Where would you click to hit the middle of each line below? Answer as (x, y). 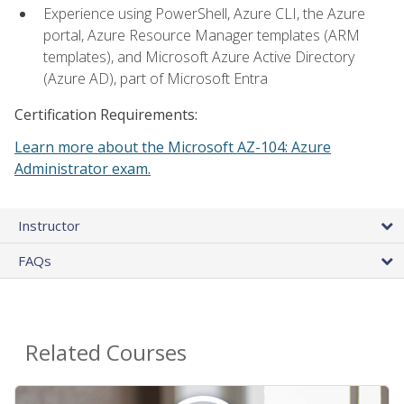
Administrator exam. (83, 169)
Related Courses (106, 353)
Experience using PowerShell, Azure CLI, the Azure (204, 14)
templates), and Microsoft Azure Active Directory (199, 57)
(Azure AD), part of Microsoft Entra (156, 79)
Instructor (49, 226)
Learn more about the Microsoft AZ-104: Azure (173, 147)
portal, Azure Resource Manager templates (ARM (202, 36)
